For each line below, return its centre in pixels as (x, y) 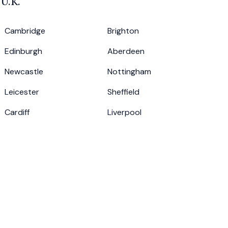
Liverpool (124, 112)
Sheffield (123, 92)
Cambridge (25, 31)
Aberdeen (126, 51)
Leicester (22, 92)
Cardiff (17, 112)
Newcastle (24, 72)
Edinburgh (24, 51)
